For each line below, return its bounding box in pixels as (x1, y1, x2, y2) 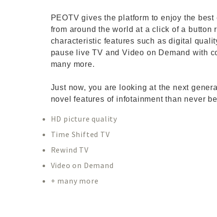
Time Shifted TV (50, 129, 110, 139)
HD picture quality (50, 114, 117, 124)
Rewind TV (50, 145, 89, 155)
